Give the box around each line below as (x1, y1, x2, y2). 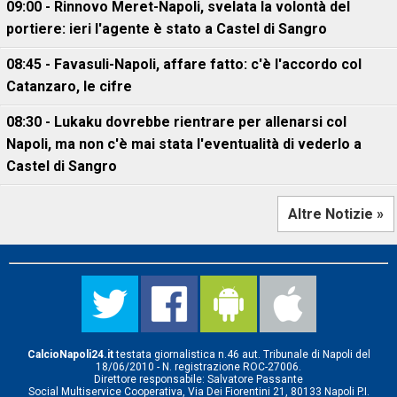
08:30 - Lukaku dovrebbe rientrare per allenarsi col (6, 113, 346, 130)
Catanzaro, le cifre (6, 78, 132, 95)
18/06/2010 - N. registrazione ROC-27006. (96, 361, 301, 373)
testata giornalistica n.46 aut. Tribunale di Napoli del (113, 348, 370, 361)
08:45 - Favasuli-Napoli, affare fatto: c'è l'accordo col (6, 56, 362, 73)
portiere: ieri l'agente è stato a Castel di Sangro (6, 20, 327, 37)
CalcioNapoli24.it (27, 348, 113, 361)
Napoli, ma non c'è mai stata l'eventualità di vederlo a (6, 136, 362, 152)
